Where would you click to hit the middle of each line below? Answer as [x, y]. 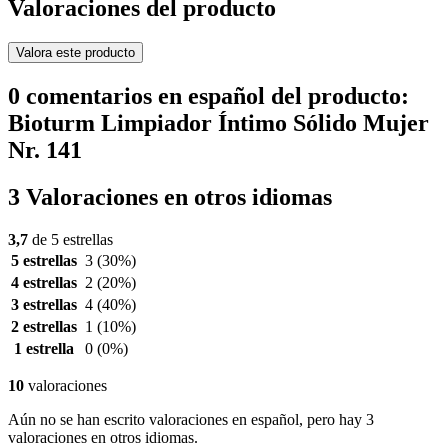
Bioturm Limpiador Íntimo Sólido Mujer [218, 123]
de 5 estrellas [70, 240]
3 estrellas [44, 305]
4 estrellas [44, 283]
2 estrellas [44, 327]
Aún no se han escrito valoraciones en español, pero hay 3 [191, 420]
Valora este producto [75, 53]
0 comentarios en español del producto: [208, 96]
